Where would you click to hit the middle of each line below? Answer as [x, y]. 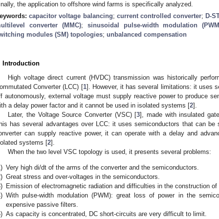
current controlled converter [159, 16]
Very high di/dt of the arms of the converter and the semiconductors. [102, 167]
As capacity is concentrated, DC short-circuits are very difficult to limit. [106, 214]
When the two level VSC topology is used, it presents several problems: [110, 152]
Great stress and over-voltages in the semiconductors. [83, 176]
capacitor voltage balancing [71, 16]
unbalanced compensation [147, 34]
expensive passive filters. [42, 204]
